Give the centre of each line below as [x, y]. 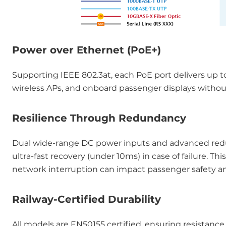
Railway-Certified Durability [87, 199]
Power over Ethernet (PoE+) [87, 50]
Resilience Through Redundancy [99, 118]
